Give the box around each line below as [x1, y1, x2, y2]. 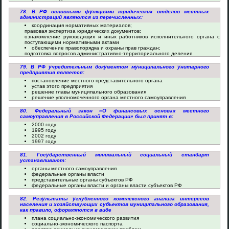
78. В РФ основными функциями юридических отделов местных [20, 9, 209, 14]
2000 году [32, 122, 56, 127]
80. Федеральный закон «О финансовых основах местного [20, 108, 209, 113]
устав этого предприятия [32, 83, 93, 89]
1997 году [32, 139, 56, 144]
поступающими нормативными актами [25, 39, 119, 45]
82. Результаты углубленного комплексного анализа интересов [20, 196, 209, 201]
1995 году [32, 127, 56, 133]
